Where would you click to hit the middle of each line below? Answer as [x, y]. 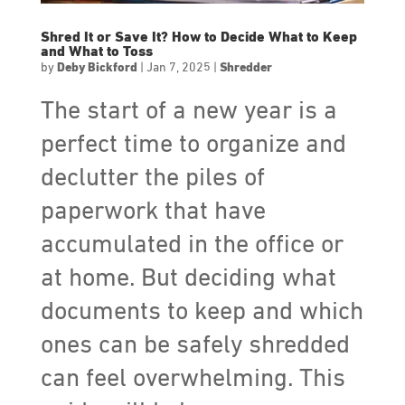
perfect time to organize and [193, 144]
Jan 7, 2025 [178, 67]
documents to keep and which [202, 311]
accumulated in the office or [192, 245]
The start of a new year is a [188, 111]
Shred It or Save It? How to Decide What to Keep [198, 38]
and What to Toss [96, 52]
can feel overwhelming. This [193, 378]
